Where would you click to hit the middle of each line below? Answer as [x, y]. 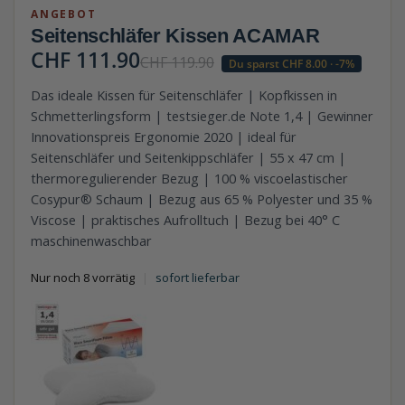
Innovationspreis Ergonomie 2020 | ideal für [164, 137]
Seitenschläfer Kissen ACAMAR [175, 36]
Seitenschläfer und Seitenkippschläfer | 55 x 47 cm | [188, 158]
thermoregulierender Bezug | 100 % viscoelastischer [189, 179]
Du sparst [255, 64]
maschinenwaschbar [91, 241]
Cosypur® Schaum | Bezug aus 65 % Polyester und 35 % [202, 200]
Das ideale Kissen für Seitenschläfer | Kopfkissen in [184, 96]
